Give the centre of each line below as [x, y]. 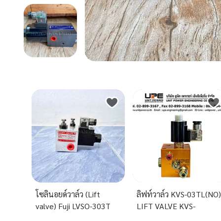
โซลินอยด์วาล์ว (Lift [68, 194]
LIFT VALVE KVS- [166, 206]
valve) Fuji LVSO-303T [73, 206]
